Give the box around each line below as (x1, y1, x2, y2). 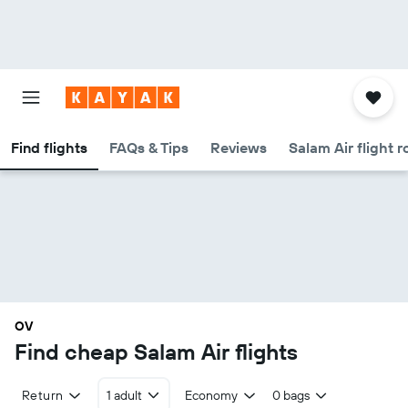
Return (22, 387, 64, 403)
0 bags (271, 387, 310, 403)
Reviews (210, 138, 267, 157)
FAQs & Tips (109, 138, 189, 157)
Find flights (11, 138, 87, 157)
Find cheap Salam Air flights (15, 338, 298, 365)
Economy (185, 387, 239, 403)
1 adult (106, 387, 142, 403)
